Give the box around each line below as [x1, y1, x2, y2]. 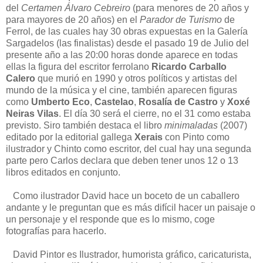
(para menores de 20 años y [130, 2, 249, 13]
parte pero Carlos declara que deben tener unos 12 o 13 [6, 155, 238, 166]
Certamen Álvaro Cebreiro [21, 2, 130, 13]
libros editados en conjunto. [6, 167, 120, 177]
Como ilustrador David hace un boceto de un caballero [6, 190, 240, 201]
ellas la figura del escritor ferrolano [6, 61, 151, 72]
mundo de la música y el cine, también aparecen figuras [6, 85, 237, 95]
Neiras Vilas [6, 108, 59, 119]
